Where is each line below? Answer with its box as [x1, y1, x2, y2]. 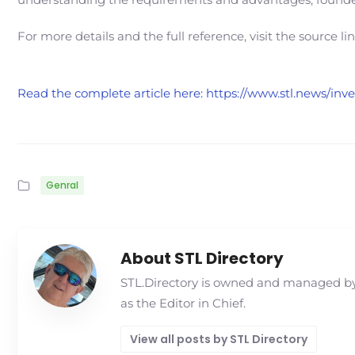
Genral [46, 178, 78, 192]
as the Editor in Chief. [120, 296, 246, 311]
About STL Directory [120, 247, 284, 269]
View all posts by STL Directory [130, 331, 307, 347]
